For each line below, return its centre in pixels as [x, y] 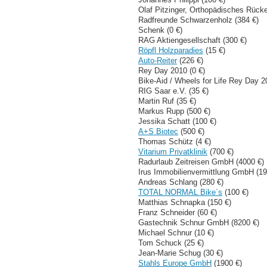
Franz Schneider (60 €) [178, 212]
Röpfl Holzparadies [171, 50]
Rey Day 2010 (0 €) [172, 70]
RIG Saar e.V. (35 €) [173, 91]
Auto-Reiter [158, 60]
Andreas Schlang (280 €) [181, 182]
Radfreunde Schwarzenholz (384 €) [198, 20]
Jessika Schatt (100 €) [177, 121]
